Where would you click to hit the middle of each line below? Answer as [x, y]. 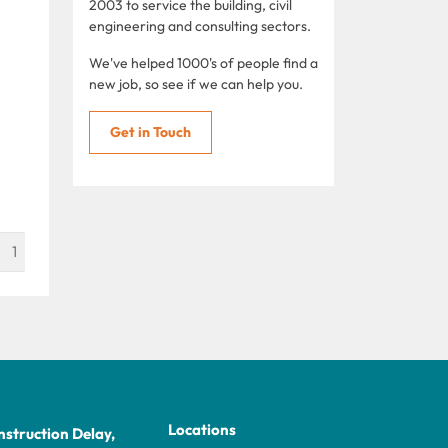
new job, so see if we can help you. [196, 83]
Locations [202, 429]
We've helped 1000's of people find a [203, 62]
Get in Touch [150, 131]
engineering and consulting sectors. [200, 25]
